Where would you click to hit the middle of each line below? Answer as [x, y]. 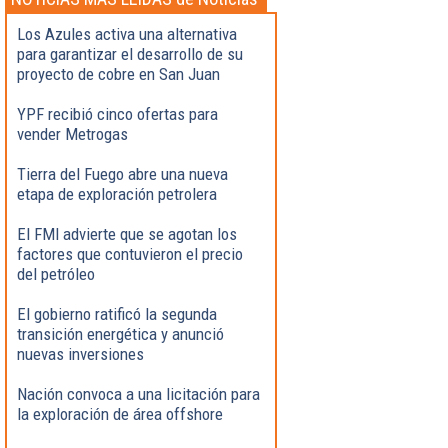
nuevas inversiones [80, 353]
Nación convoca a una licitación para [138, 393]
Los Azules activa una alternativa [127, 33]
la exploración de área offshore [120, 413]
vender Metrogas [72, 133]
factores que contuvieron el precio [130, 253]
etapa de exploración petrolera [117, 193]
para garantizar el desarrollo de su [130, 53]
